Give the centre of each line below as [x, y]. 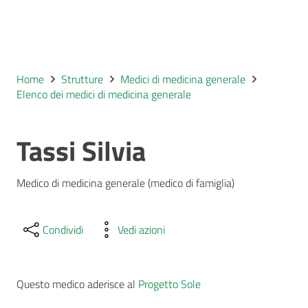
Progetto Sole [169, 284]
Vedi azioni [142, 229]
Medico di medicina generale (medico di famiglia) [125, 183]
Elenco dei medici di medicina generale [104, 94]
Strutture [82, 79]
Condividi [63, 229]
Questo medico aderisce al [77, 284]
